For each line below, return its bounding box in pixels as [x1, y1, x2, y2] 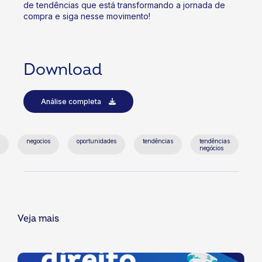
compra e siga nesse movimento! [23, 11, 150, 22]
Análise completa [41, 97, 103, 106]
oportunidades [77, 137, 116, 145]
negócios [199, 144, 223, 152]
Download [23, 60, 102, 81]
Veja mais [18, 213, 59, 225]
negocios [26, 137, 50, 145]
